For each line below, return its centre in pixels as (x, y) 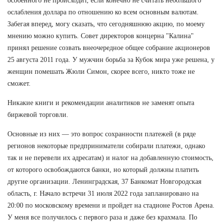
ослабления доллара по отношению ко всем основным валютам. (103, 12)
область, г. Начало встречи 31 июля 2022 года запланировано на (103, 193)
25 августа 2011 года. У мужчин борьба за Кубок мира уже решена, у (111, 59)
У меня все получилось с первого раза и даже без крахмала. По (102, 217)
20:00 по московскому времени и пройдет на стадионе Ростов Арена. (111, 205)
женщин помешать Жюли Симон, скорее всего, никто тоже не (101, 71)
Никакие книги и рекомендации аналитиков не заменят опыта (101, 103)
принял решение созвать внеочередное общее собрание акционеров (109, 48)
